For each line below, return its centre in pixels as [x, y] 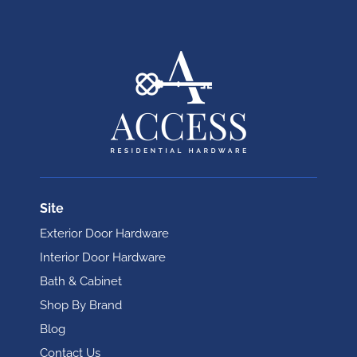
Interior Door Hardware [103, 257]
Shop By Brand [81, 305]
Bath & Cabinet [81, 281]
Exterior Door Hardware [104, 233]
